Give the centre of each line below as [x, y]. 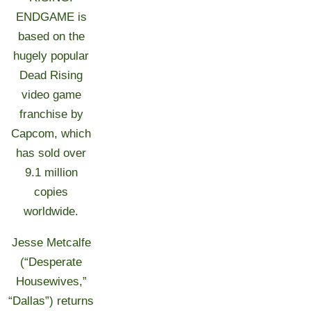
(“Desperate [51, 262]
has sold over [51, 153]
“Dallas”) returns [51, 301]
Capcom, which [51, 134]
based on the [51, 36]
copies [51, 192]
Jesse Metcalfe [51, 243]
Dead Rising [51, 75]
